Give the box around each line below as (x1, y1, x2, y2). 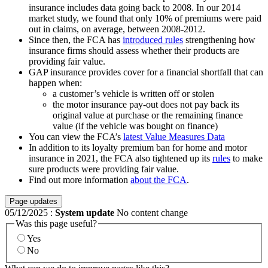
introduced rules (123, 34, 183, 45)
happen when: (29, 77, 82, 88)
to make (230, 153, 263, 163)
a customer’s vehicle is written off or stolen (53, 88, 214, 99)
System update (55, 207, 114, 218)
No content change (114, 207, 188, 218)
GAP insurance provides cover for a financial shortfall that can (29, 66, 263, 77)
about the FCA (130, 174, 187, 185)
